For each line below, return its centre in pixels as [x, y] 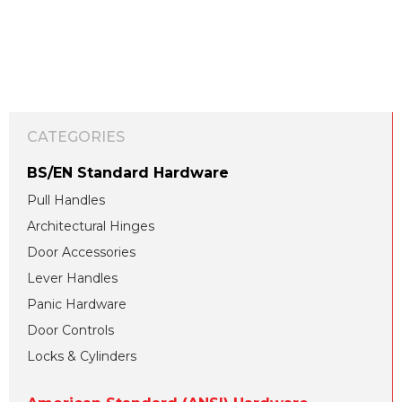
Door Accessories [81, 252]
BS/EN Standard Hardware [128, 173]
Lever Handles [72, 278]
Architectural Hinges [91, 226]
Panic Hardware [77, 304]
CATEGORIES [76, 137]
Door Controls [70, 330]
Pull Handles [66, 200]
